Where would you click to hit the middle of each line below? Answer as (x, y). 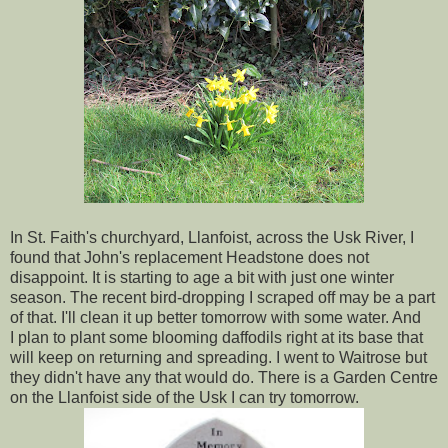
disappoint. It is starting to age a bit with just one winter (202, 278)
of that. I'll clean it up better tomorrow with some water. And (215, 318)
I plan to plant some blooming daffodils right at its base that (216, 338)
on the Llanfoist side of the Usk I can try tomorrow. (184, 398)
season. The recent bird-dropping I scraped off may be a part (222, 298)
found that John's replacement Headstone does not (189, 258)
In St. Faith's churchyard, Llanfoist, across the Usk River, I (212, 238)
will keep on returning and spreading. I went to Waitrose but (218, 358)
